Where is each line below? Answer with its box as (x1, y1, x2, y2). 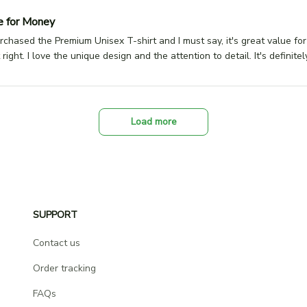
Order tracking (33, 262, 96, 275)
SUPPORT (33, 208, 77, 221)
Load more (130, 114, 177, 128)
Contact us (33, 236, 80, 249)
